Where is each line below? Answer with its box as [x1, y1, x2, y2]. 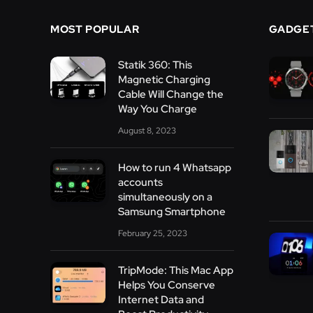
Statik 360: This [117, 58, 192, 73]
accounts [117, 175, 163, 190]
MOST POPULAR [50, 22, 140, 37]
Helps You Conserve [117, 278, 215, 293]
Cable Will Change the [117, 87, 224, 102]
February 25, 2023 [117, 228, 187, 240]
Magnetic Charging [117, 73, 210, 87]
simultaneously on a [117, 190, 212, 205]
